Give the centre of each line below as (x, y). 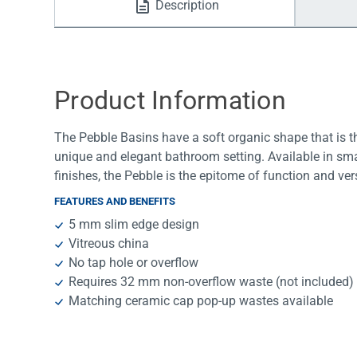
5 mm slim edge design (134, 225)
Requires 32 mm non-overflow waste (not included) (212, 282)
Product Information (170, 101)
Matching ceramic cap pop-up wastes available (201, 301)
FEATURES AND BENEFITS (115, 202)
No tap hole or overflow (134, 263)
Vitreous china (109, 244)
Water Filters (112, 24)
